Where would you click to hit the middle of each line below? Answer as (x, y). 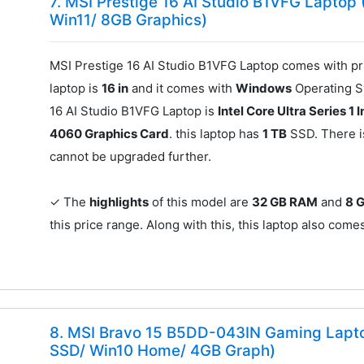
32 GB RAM (285, 202)
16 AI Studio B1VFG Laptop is (134, 111)
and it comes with (182, 89)
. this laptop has (216, 134)
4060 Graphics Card (110, 134)
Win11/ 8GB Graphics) (129, 20)
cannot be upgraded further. (131, 157)
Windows (264, 89)
